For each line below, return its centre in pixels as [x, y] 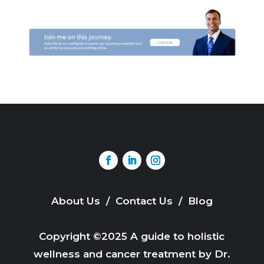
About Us [77, 201]
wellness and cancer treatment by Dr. [132, 254]
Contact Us [145, 201]
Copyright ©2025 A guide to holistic [132, 236]
